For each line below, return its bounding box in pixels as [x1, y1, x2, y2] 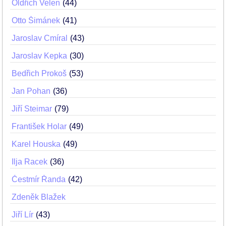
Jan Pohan [12, 87, 50, 95]
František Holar [12, 122, 67, 131]
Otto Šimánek [12, 16, 60, 25]
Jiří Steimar [12, 104, 52, 113]
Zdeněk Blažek [12, 193, 66, 201]
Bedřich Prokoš [12, 69, 67, 78]
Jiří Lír [12, 210, 33, 219]
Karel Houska [12, 140, 61, 148]
